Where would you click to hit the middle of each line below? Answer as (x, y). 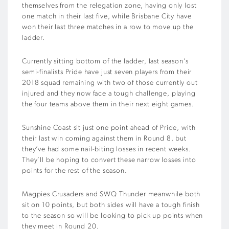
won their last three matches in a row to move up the (108, 27)
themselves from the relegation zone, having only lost (109, 6)
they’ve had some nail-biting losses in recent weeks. (107, 149)
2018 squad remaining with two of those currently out (110, 83)
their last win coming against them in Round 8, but (104, 139)
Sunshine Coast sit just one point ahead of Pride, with (109, 128)
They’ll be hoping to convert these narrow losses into (109, 160)
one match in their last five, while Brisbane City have (107, 16)
